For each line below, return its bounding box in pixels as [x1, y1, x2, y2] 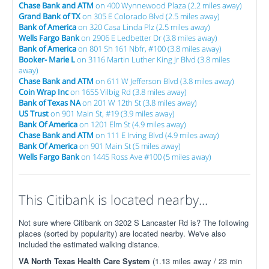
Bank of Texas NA [19, 97, 80, 108]
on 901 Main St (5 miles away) [77, 141, 181, 151]
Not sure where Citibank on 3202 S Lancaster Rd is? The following [19, 217, 249, 228]
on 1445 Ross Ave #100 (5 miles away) [79, 151, 211, 162]
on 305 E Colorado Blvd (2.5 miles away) [80, 11, 220, 22]
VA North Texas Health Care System [19, 255, 150, 267]
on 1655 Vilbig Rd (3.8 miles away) [68, 86, 187, 97]
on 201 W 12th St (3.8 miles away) [80, 97, 197, 108]
